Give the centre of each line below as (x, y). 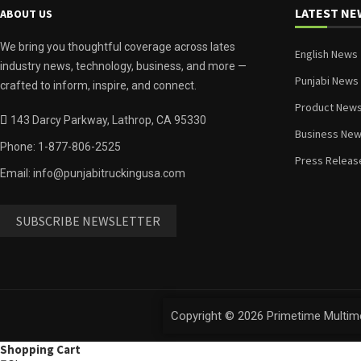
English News (326, 54)
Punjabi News (327, 80)
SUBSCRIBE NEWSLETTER (88, 220)
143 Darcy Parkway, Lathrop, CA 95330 (108, 120)
